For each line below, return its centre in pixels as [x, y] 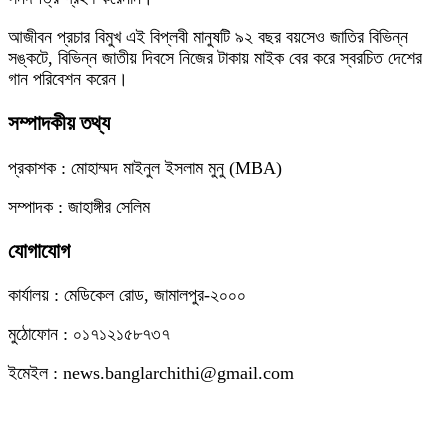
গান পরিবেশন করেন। [68, 79]
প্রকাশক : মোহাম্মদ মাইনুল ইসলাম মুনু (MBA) [145, 167]
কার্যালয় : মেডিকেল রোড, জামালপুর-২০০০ [127, 294]
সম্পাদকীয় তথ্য [59, 123]
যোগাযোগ [39, 250]
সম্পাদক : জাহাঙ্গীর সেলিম [79, 206]
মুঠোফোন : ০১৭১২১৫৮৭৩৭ [89, 333]
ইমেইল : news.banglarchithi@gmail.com [151, 372]
